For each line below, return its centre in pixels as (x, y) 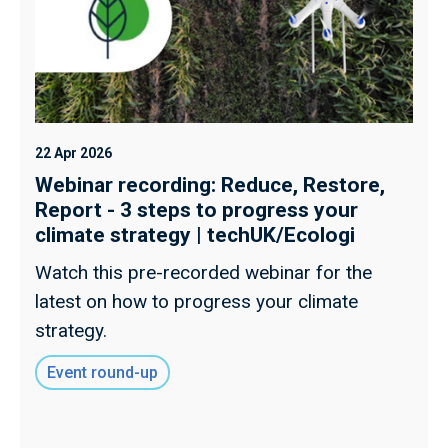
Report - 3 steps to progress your (196, 209)
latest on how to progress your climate (196, 301)
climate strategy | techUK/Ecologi (195, 234)
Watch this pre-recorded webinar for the (203, 272)
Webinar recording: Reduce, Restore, (210, 184)
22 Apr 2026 (73, 152)
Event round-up (102, 372)
